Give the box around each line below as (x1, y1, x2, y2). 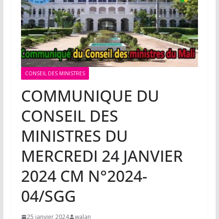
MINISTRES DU (21, 125, 128, 147)
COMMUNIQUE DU (21, 85, 159, 107)
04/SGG (21, 185, 76, 207)
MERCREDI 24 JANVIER (21, 145, 183, 167)
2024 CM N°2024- (21, 165, 147, 187)
